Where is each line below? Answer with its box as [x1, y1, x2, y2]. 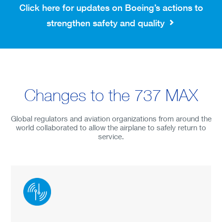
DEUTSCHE [16, 194, 73, 207]
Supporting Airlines [26, 34, 121, 47]
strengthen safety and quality [46, 17, 167, 28]
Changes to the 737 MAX [24, 86, 198, 105]
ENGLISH [16, 174, 62, 187]
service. [98, 132, 124, 141]
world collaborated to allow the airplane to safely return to [16, 123, 206, 132]
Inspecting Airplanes [26, 14, 128, 28]
